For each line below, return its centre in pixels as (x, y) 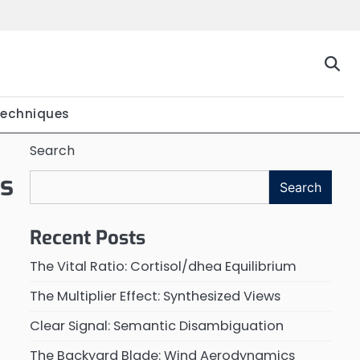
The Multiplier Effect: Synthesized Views (155, 296)
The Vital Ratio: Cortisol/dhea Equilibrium (163, 266)
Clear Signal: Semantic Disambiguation (156, 326)
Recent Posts (87, 238)
